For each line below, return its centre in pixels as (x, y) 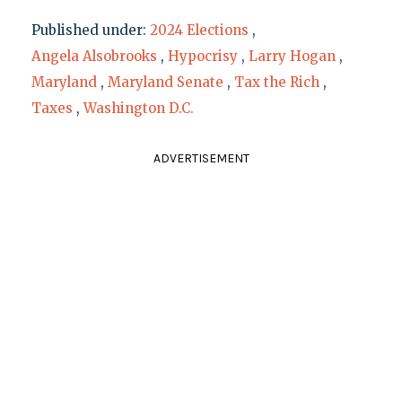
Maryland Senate (165, 83)
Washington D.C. (138, 109)
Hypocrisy (202, 57)
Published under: (90, 31)
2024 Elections (199, 31)
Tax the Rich (276, 83)
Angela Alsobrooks (94, 57)
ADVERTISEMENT (201, 159)
